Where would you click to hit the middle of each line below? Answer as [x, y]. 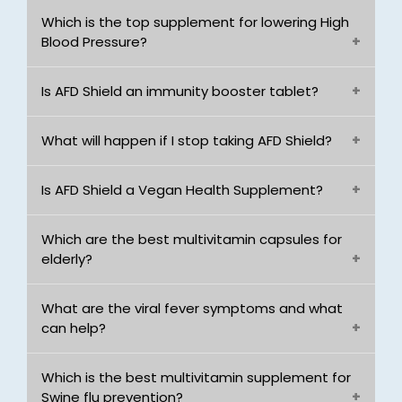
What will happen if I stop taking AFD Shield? [187, 140]
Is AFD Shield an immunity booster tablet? [180, 91]
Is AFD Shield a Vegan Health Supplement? [182, 190]
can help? [74, 328]
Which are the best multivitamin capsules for [192, 239]
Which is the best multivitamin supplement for [196, 377]
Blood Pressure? [94, 42]
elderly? [67, 259]
